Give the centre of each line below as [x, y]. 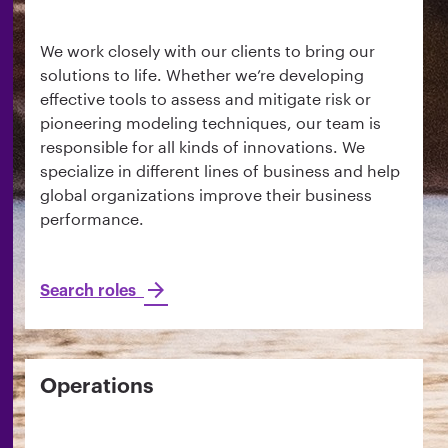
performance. [92, 219]
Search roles [92, 290]
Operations [103, 386]
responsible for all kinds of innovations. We [202, 147]
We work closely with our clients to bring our [207, 51]
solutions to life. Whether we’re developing [202, 75]
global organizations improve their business [206, 195]
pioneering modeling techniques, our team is [210, 123]
